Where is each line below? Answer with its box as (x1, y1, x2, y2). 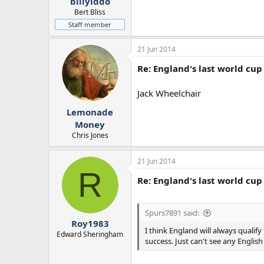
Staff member (68, 20, 111, 29)
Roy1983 (71, 217, 109, 230)
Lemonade (67, 105, 113, 118)
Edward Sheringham (57, 229, 123, 240)
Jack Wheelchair (137, 87, 201, 100)
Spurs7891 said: (145, 207, 199, 219)
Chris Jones (71, 130, 108, 140)
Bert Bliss (74, 7, 105, 18)
